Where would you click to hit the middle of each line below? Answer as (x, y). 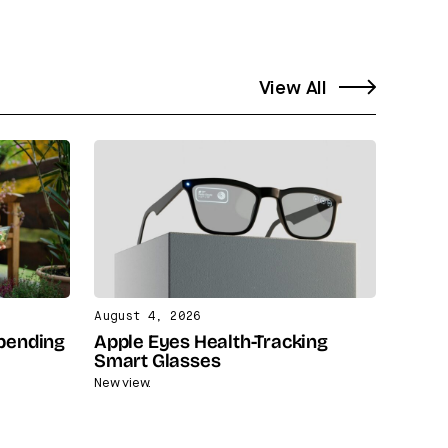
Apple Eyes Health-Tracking (211, 343)
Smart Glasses (157, 362)
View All (292, 88)
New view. (123, 383)
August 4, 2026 (148, 316)
